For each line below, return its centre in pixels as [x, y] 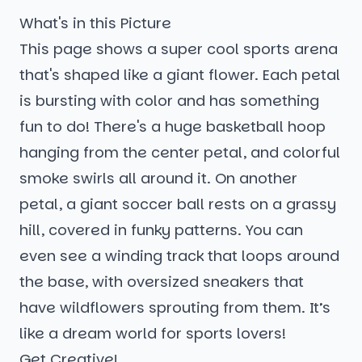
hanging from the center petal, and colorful [180, 153]
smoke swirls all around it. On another [158, 179]
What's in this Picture [95, 23]
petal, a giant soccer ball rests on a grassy [178, 204]
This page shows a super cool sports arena [179, 49]
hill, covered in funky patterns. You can [161, 230]
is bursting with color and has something [169, 101]
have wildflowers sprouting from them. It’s [175, 308]
